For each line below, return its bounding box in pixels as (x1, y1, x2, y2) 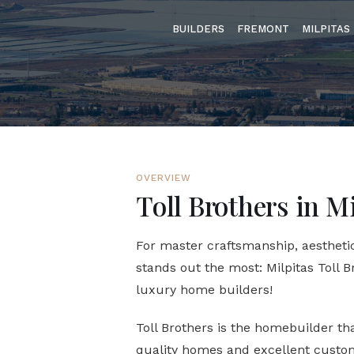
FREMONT (237, 23, 289, 35)
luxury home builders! (136, 282, 273, 297)
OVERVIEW (136, 172, 191, 183)
